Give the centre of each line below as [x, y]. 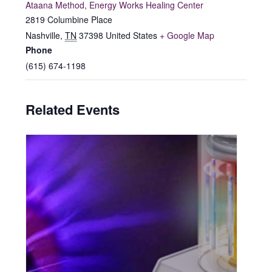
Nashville [43, 36]
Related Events [73, 110]
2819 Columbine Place [69, 20]
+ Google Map [187, 36]
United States [132, 36]
